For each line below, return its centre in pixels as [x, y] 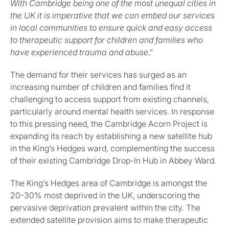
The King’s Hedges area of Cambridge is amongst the [109, 183]
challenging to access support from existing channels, [110, 99]
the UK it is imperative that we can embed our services [112, 16]
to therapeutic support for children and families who [107, 40]
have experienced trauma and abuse [79, 52]
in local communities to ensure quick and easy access [111, 28]
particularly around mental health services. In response [112, 112]
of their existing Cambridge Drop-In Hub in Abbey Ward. [113, 161]
